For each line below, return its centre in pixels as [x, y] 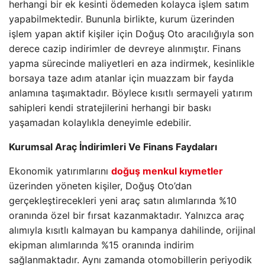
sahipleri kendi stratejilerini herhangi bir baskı [110, 108]
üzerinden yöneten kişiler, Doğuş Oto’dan [100, 186]
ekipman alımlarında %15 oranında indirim [101, 245]
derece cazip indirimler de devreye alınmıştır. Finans [125, 49]
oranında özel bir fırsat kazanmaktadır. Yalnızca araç [127, 215]
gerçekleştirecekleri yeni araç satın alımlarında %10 [123, 201]
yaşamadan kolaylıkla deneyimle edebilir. [100, 122]
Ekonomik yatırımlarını [60, 171]
